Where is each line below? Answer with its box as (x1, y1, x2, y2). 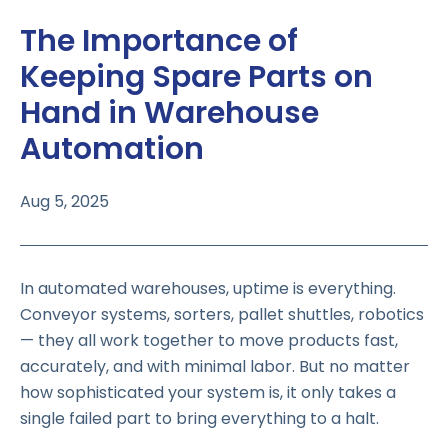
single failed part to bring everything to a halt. (20, 407, 379, 431)
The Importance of (20, 19, 298, 62)
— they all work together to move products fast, (20, 329, 398, 353)
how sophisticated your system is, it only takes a (20, 381, 396, 405)
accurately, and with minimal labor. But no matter (20, 355, 410, 379)
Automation (20, 127, 204, 170)
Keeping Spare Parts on (20, 55, 373, 98)
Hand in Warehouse (20, 91, 319, 134)
